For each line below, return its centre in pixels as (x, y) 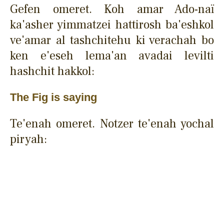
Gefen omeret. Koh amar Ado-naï (112, 9)
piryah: (28, 139)
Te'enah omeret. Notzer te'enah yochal (112, 123)
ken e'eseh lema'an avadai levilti (112, 55)
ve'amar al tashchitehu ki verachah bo (112, 40)
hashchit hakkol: (52, 71)
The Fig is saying (53, 97)
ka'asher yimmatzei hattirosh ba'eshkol (112, 24)
